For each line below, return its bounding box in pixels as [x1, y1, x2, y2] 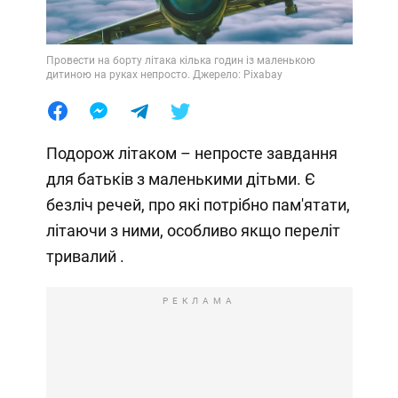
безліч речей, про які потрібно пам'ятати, [45, 195, 350, 214]
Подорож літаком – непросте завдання [45, 143, 338, 163]
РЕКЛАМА [162, 295, 236, 306]
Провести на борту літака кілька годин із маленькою [45, 53, 315, 67]
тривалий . [45, 246, 124, 266]
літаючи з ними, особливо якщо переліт [45, 220, 340, 240]
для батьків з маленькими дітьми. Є [45, 169, 315, 188]
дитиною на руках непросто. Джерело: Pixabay [45, 68, 283, 81]
